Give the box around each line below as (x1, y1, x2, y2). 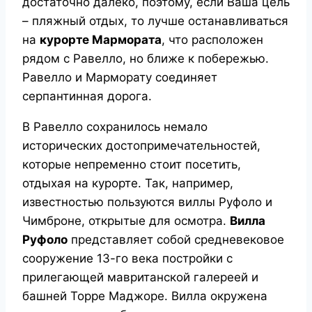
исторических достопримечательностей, (22, 138, 260, 153)
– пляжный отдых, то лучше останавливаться (22, 13, 288, 28)
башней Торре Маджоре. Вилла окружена (22, 288, 267, 303)
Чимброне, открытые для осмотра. (22, 213, 230, 228)
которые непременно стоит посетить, (22, 157, 241, 171)
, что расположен (162, 32, 263, 47)
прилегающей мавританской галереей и (22, 270, 258, 284)
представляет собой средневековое (68, 232, 284, 247)
